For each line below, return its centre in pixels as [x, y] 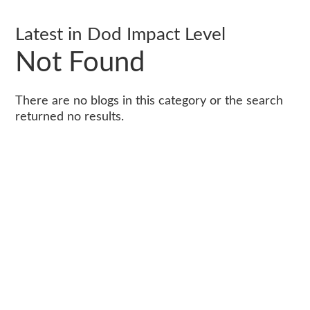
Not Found [80, 63]
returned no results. [70, 117]
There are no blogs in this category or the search [149, 101]
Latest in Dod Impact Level [120, 35]
